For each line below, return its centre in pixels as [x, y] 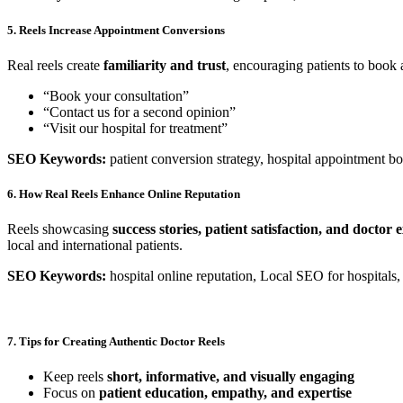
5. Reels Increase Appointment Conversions [116, 30]
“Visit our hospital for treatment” [135, 128]
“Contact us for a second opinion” [139, 112]
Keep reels [75, 377]
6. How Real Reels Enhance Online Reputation [124, 193]
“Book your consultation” [116, 95]
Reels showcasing [60, 229]
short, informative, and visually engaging [231, 377]
